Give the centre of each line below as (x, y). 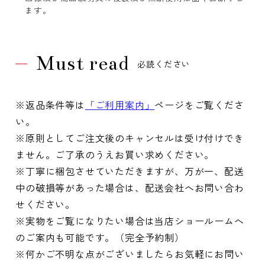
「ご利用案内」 (120, 105)
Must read (83, 64)
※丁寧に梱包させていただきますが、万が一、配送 (130, 171)
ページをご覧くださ (199, 105)
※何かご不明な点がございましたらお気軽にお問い (130, 254)
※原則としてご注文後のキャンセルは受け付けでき (130, 138)
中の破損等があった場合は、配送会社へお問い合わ (130, 188)
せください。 (45, 204)
